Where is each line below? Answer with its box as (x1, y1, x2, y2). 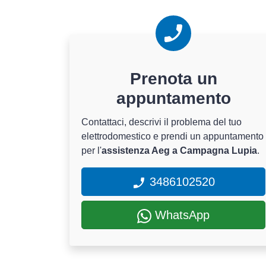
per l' (81, 145, 102, 156)
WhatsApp (151, 208, 210, 221)
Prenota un (129, 69, 217, 88)
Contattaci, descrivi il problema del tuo (81, 117, 242, 127)
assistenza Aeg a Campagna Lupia (102, 145, 257, 156)
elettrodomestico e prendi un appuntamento (81, 131, 264, 141)
